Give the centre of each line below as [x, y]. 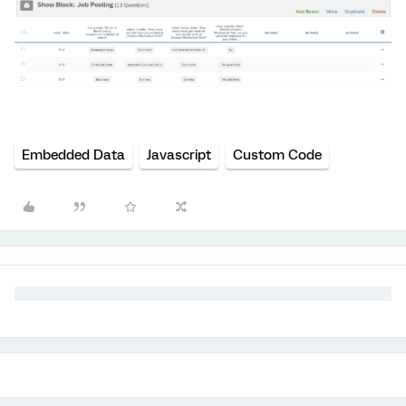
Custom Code [277, 155]
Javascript [179, 155]
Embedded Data [73, 155]
